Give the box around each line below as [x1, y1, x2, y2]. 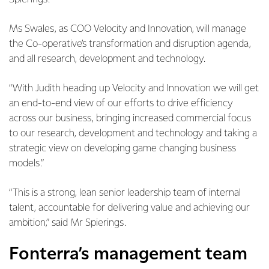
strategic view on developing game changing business [9, 144, 236, 154]
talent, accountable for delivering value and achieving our [9, 203, 250, 213]
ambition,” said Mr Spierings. [9, 218, 126, 228]
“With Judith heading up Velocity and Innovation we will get [9, 83, 259, 94]
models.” [9, 159, 44, 169]
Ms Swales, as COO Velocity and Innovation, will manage [9, 24, 246, 34]
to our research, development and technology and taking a [9, 128, 257, 139]
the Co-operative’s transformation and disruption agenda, [9, 39, 251, 49]
